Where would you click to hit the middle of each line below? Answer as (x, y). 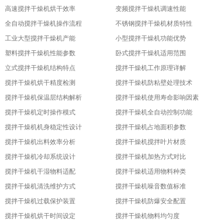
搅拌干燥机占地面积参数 (151, 127)
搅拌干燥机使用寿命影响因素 (157, 97)
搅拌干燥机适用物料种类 (151, 171)
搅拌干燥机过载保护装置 (40, 201)
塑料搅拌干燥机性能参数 (40, 53)
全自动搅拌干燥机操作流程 (43, 23)
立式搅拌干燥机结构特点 (40, 68)
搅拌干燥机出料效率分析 (40, 142)
